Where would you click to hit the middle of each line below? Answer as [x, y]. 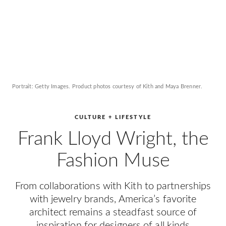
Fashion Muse [113, 160]
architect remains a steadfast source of [113, 212]
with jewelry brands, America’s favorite [113, 199]
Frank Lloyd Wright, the [113, 139]
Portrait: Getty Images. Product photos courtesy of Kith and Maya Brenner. [107, 87]
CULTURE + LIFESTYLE [113, 117]
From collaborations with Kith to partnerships [113, 186]
